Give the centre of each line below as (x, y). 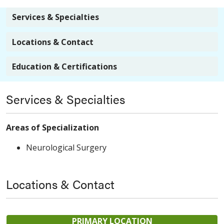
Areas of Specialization (52, 127)
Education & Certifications (64, 66)
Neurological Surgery (66, 147)
